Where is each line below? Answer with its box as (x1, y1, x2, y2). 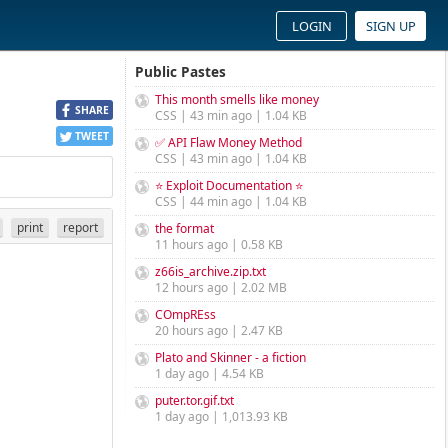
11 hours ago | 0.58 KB (155, 236, 283, 253)
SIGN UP (365, 17, 416, 35)
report (63, 218, 98, 236)
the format (155, 220, 214, 237)
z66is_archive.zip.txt (155, 263, 266, 280)
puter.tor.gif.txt (155, 392, 234, 409)
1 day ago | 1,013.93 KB (155, 408, 288, 425)
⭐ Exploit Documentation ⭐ (155, 177, 303, 194)
